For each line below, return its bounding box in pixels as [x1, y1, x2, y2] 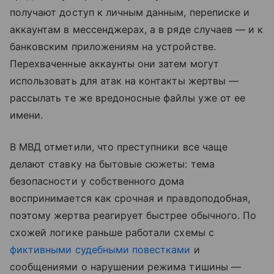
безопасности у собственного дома [10, 175, 185, 188]
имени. [10, 109, 43, 122]
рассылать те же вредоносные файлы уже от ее [10, 92, 246, 105]
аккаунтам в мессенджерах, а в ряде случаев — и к [10, 23, 264, 36]
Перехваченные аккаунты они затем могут [10, 57, 219, 70]
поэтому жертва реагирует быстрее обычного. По [10, 209, 257, 222]
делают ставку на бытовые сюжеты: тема [10, 158, 215, 171]
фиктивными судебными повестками [10, 243, 191, 256]
